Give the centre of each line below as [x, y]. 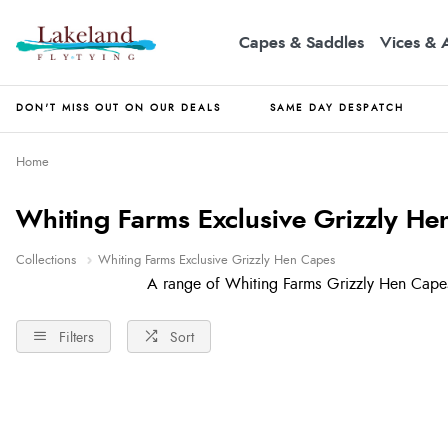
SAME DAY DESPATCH [336, 108]
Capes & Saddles [301, 42]
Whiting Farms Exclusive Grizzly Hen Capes [216, 260]
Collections [48, 260]
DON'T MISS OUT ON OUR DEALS [118, 108]
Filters [76, 337]
